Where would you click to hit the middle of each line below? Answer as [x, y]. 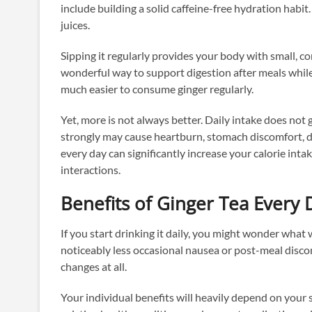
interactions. [91, 170]
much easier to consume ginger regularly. [157, 89]
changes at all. [94, 267]
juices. [75, 25]
